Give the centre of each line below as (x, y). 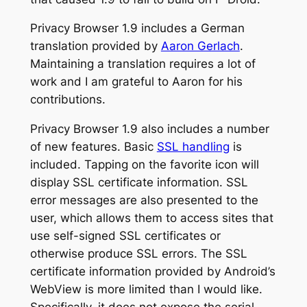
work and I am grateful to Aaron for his (136, 82)
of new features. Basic (93, 147)
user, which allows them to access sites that (151, 218)
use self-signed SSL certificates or (125, 236)
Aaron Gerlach (200, 46)
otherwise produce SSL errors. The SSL (138, 254)
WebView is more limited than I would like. (146, 290)
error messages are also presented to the (144, 200)
